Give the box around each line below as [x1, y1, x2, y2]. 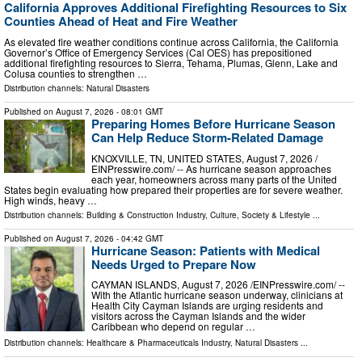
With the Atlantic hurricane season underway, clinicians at [91, 288, 343, 302]
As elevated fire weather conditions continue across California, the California [4, 34, 339, 48]
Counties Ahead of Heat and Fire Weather [4, 12, 238, 31]
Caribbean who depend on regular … [91, 319, 255, 334]
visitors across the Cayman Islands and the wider [91, 309, 305, 323]
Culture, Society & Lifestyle [210, 208, 310, 221]
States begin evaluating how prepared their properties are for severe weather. [4, 182, 343, 196]
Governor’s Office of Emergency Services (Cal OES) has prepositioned [4, 44, 312, 59]
